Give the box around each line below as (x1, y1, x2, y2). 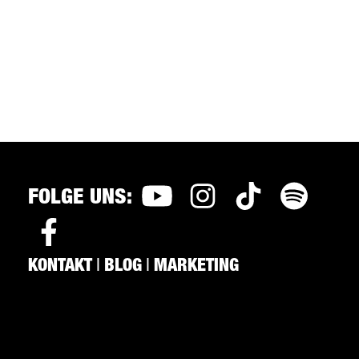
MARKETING (154, 257, 239, 276)
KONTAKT (28, 257, 92, 276)
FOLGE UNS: (28, 188, 132, 211)
